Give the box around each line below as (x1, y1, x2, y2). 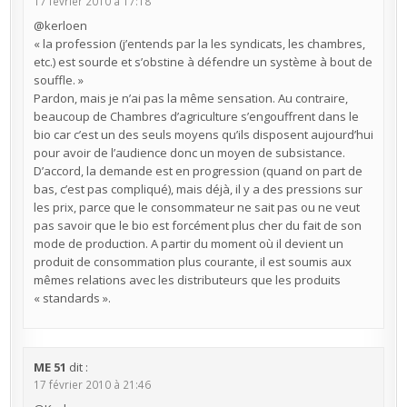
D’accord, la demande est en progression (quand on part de (33, 162, 362, 179)
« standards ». (33, 289, 111, 306)
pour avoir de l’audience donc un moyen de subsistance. (33, 144, 345, 161)
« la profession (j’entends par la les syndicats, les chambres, (33, 35, 365, 52)
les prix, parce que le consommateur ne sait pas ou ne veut (33, 198, 360, 215)
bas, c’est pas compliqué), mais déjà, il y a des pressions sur (33, 180, 362, 197)
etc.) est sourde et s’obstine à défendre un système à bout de (33, 53, 372, 70)
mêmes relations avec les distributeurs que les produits (33, 271, 341, 288)
